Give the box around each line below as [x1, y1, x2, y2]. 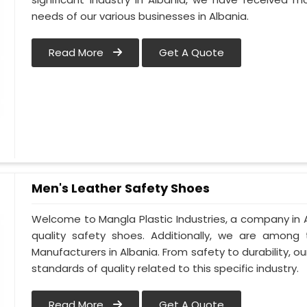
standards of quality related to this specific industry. [32, 261, 299, 276]
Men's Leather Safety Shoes [32, 180, 210, 197]
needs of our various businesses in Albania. [32, 9, 249, 24]
